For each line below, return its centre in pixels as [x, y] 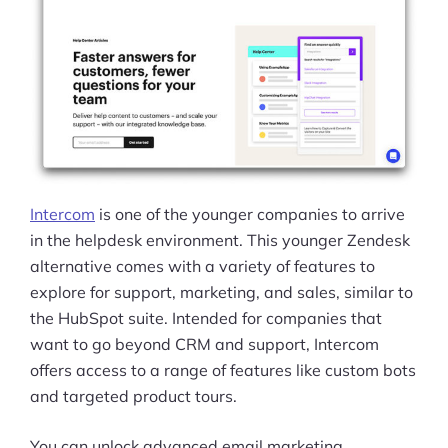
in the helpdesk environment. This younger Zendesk [220, 239]
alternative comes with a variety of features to [202, 265]
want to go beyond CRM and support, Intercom [204, 343]
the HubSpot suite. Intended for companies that [206, 317]
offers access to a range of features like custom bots [223, 369]
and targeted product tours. [133, 395]
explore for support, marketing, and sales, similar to [221, 291]
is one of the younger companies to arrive [250, 213]
